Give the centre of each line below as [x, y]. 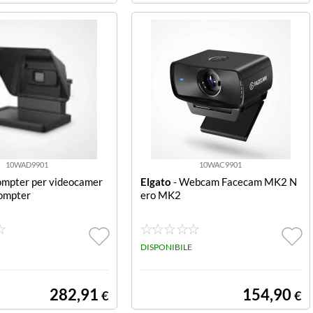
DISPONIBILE [166, 247]
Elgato [155, 182]
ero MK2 [160, 195]
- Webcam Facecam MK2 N [234, 182]
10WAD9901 [27, 165]
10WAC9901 [220, 165]
